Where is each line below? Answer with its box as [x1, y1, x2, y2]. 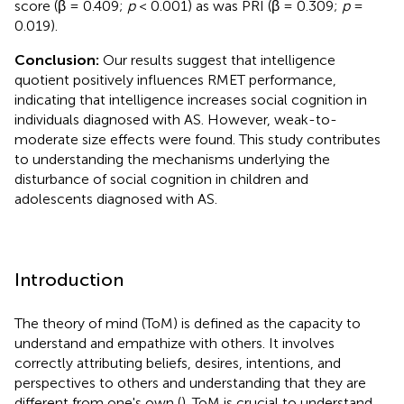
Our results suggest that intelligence [99, 50, 335, 69]
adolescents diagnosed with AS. [14, 189, 217, 207]
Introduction [14, 268, 124, 290]
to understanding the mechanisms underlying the [14, 150, 330, 168]
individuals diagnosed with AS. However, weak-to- [14, 110, 337, 128]
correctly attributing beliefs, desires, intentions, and [14, 353, 341, 372]
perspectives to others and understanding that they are [14, 373, 366, 391]
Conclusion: [14, 50, 99, 69]
